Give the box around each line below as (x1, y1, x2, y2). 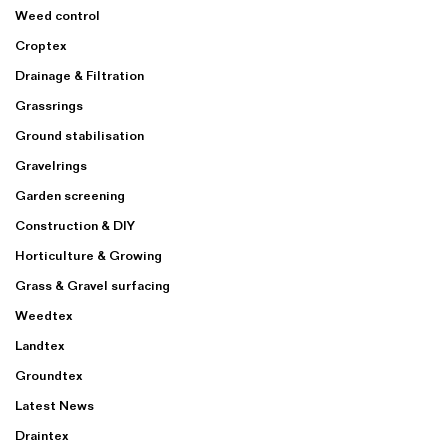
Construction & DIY (15, 218, 135, 233)
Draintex (15, 428, 69, 443)
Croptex (15, 38, 67, 53)
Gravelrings (15, 158, 87, 173)
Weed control (15, 8, 100, 23)
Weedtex (15, 308, 73, 323)
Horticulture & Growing (15, 248, 162, 263)
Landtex (15, 338, 65, 353)
